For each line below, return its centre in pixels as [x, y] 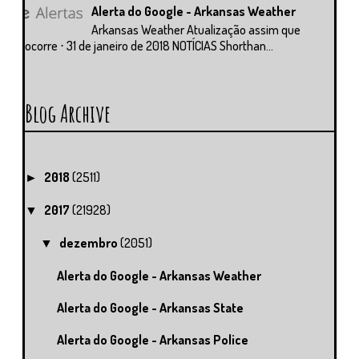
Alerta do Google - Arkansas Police [152, 340]
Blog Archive [68, 114]
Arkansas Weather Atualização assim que [196, 30]
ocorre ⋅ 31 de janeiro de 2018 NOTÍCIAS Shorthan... [149, 46]
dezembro [90, 243]
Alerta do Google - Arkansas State [150, 308]
